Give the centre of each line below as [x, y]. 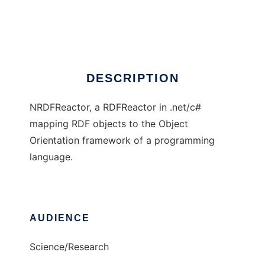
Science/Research [69, 247]
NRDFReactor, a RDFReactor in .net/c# [115, 107]
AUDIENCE [60, 218]
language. [51, 157]
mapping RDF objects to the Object [109, 124]
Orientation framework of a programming [122, 140]
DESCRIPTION [132, 78]
